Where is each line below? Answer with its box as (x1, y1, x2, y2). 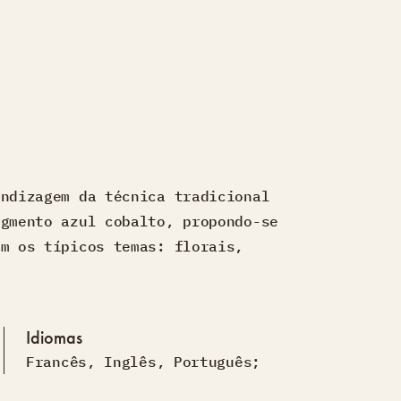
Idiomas (26, 326, 82, 350)
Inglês (104, 353, 157, 371)
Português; (173, 353, 260, 371)
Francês (26, 353, 87, 371)
